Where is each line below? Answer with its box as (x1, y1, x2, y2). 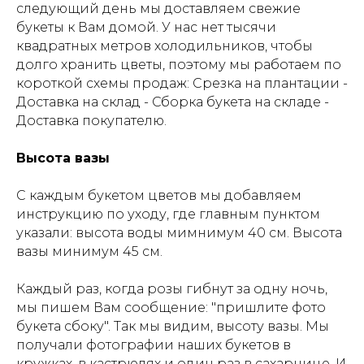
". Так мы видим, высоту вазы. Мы (104, 318, 329, 334)
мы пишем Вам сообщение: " (16, 300, 216, 315)
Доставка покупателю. (16, 113, 167, 128)
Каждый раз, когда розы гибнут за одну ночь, (16, 281, 327, 297)
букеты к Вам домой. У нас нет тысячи (16, 19, 276, 35)
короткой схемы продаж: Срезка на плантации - (16, 76, 348, 91)
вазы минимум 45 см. (16, 244, 162, 259)
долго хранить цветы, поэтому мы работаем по (16, 57, 341, 72)
